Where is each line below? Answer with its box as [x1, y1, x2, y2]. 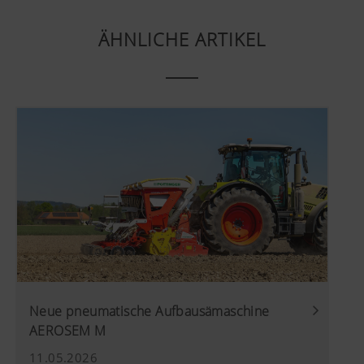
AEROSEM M [29, 322, 106, 340]
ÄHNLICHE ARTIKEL [98, 26, 266, 51]
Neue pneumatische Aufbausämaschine [29, 302, 270, 321]
